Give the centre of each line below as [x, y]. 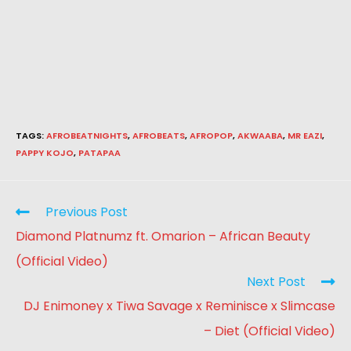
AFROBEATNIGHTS [87, 136]
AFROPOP [211, 136]
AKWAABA [260, 136]
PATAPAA [100, 153]
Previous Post [87, 212]
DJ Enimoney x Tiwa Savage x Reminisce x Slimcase [179, 306]
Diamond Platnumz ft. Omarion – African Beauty [163, 237]
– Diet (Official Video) [270, 331]
